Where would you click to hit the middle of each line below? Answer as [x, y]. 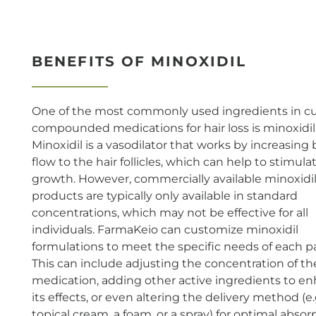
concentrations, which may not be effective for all [170, 213]
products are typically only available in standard [165, 196]
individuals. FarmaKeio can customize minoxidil [165, 230]
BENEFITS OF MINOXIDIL [139, 61]
